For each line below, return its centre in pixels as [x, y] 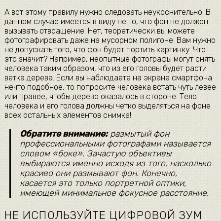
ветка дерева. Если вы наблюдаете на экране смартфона [108, 78]
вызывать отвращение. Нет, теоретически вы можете [99, 31]
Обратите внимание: [63, 133]
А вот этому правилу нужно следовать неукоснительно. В [107, 12]
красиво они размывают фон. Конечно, [98, 173]
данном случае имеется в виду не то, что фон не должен [106, 22]
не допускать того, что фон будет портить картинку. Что [105, 50]
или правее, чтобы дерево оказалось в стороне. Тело [100, 97]
